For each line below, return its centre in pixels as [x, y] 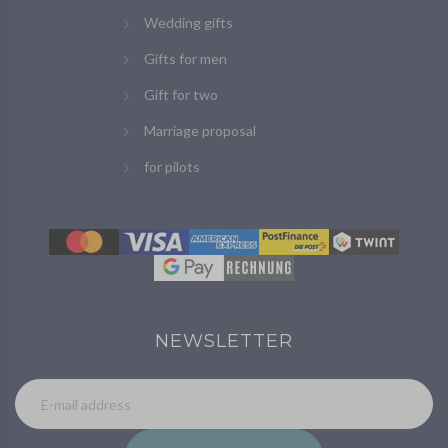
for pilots [172, 167]
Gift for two [181, 95]
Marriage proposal [200, 131]
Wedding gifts [188, 23]
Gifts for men [185, 59]
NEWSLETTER [224, 341]
